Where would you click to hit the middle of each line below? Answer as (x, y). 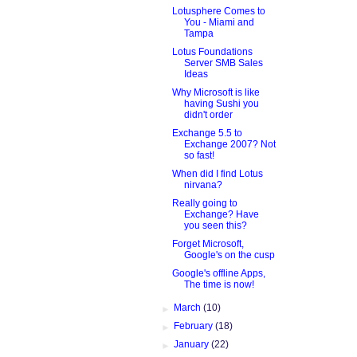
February (195, 326)
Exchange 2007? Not (229, 144)
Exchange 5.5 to (207, 133)
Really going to (204, 203)
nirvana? (203, 184)
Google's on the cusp (229, 255)
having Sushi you (221, 103)
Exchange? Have (221, 214)
